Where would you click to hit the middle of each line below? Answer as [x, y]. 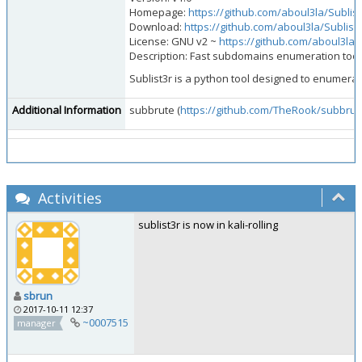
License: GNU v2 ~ [174, 41]
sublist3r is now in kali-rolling [208, 225]
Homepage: [159, 12]
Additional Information [67, 110]
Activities [68, 198]
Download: [157, 27]
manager [37, 322]
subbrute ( [155, 110]
